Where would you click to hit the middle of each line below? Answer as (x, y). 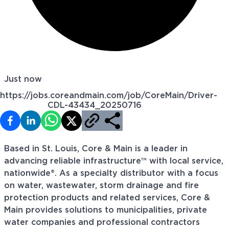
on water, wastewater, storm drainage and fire (101, 186)
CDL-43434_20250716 (95, 106)
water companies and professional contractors (102, 223)
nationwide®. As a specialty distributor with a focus (111, 174)
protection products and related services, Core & (107, 198)
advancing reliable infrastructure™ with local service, (114, 161)
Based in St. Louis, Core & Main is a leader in (96, 149)
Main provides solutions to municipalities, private (106, 210)
